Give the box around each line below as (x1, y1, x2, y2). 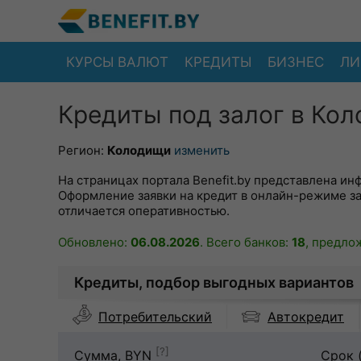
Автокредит (268, 308, 344, 325)
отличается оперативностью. (58, 203, 230, 218)
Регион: (58, 143, 107, 158)
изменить (174, 143, 230, 158)
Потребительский (98, 309, 212, 325)
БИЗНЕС (268, 53, 324, 70)
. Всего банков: (200, 234, 292, 250)
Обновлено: (58, 234, 131, 250)
